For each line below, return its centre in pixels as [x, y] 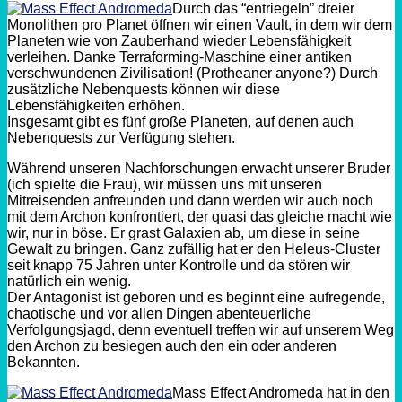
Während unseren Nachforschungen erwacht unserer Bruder [199, 168]
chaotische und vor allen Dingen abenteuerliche [159, 313]
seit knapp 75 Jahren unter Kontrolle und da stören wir [179, 265]
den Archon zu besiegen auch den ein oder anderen [172, 345]
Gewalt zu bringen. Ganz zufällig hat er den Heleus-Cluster [194, 249]
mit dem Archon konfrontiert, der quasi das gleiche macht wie [200, 216]
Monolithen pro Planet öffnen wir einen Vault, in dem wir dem [200, 24]
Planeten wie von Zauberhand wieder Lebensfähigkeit [179, 40]
